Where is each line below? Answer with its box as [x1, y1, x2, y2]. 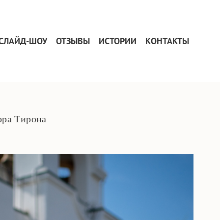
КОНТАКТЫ [145, 35, 190, 47]
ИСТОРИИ [99, 35, 137, 47]
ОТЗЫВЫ [56, 35, 90, 47]
